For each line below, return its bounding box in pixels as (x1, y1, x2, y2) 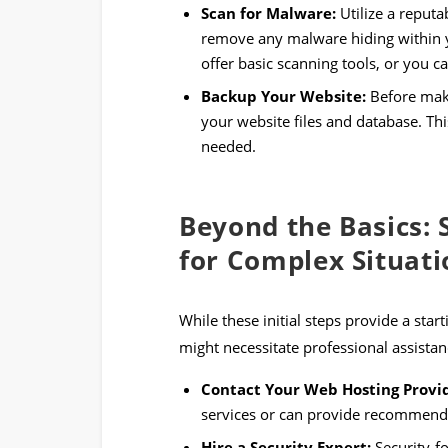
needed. (201, 135, 257, 156)
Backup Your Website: (201, 85, 367, 106)
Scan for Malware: (201, 3, 337, 24)
